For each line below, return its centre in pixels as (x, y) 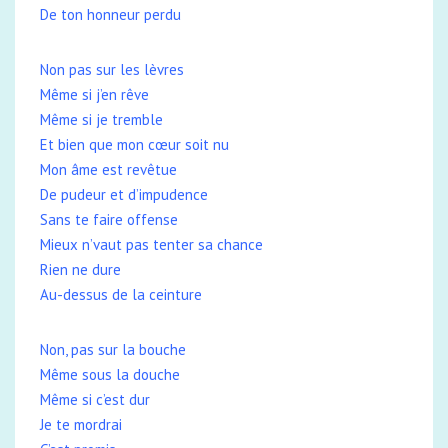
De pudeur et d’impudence (124, 194)
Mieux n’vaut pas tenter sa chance (151, 244)
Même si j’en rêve (94, 94)
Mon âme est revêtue (108, 169)
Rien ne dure (80, 269)
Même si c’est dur (95, 399)
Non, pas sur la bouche (113, 349)
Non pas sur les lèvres (112, 69)
